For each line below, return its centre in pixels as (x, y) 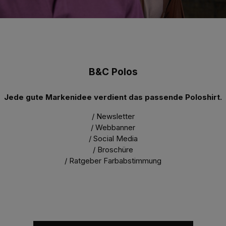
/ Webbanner (113, 128)
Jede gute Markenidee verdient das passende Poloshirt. (113, 97)
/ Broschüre (113, 150)
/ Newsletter (113, 117)
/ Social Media (113, 139)
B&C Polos (113, 72)
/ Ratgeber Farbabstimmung (113, 161)
